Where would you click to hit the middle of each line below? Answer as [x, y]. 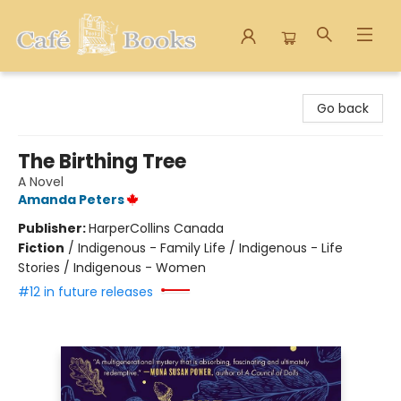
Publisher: [53, 228]
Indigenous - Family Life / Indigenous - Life [210, 248]
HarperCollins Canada [156, 228]
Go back [343, 108]
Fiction [41, 248]
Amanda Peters [71, 200]
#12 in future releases [85, 292]
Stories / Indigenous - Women [112, 268]
